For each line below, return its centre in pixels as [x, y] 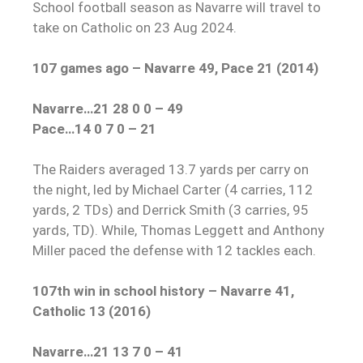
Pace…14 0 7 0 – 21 [94, 128]
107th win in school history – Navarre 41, [163, 290]
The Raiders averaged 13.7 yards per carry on [171, 169]
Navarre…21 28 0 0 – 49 [108, 108]
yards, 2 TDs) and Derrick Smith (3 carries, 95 [171, 209]
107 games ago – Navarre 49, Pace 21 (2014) [175, 68]
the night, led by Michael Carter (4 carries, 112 [173, 189]
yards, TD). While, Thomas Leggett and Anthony [178, 230]
